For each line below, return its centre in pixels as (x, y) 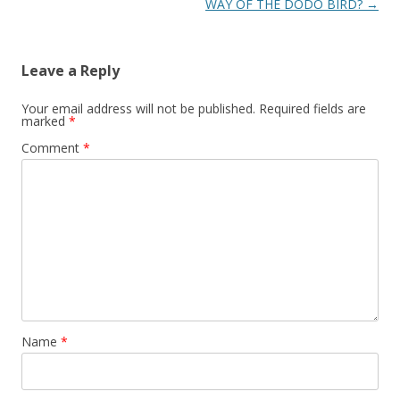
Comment (52, 148)
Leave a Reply (71, 71)
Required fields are (312, 108)
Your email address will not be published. (138, 108)
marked (45, 121)
